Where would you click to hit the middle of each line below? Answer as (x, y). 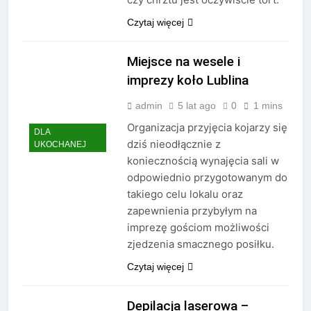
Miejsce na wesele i (183, 62)
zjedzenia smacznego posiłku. (200, 244)
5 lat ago (196, 106)
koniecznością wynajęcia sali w (203, 161)
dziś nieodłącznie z (174, 144)
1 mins (268, 106)
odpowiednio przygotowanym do (207, 178)
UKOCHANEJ (60, 144)
